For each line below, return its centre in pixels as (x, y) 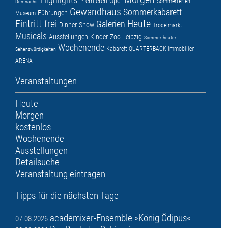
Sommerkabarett (152, 12)
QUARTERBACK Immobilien (162, 49)
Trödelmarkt (167, 25)
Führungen (53, 12)
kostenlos (33, 127)
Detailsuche (37, 162)
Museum (25, 13)
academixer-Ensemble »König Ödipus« (120, 218)
